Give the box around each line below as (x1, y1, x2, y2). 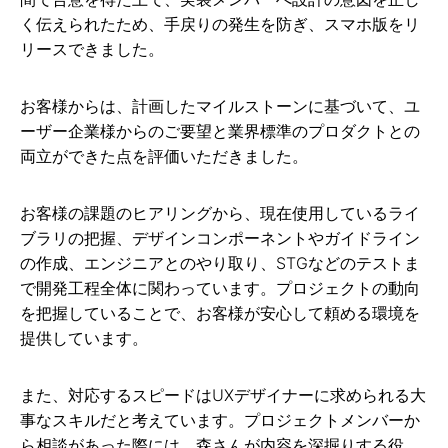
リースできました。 (20, 38, 164, 59)
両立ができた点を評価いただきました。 (20, 145, 308, 166)
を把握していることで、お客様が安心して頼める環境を (20, 302, 420, 323)
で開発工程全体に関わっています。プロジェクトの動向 (20, 277, 420, 298)
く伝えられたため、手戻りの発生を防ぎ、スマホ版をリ (20, 13, 420, 34)
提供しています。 (20, 327, 148, 348)
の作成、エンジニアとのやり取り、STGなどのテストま (20, 252, 420, 273)
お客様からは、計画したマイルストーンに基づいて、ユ (20, 95, 420, 116)
